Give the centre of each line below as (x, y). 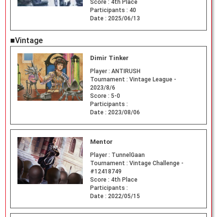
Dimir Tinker (109, 58)
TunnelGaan (128, 155)
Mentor (101, 142)
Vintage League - (153, 80)
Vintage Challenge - (156, 163)
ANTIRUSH (126, 71)
